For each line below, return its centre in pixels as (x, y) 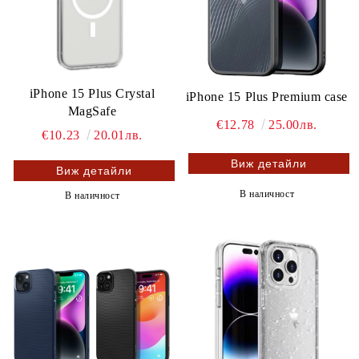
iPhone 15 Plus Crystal (92, 93)
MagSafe (92, 111)
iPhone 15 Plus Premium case (267, 97)
